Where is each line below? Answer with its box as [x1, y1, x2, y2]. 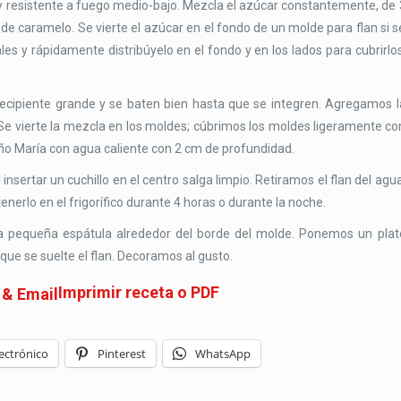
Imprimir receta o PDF [57, 283, 219, 302]
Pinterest [98, 345, 147, 362]
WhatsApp [195, 345, 252, 362]
